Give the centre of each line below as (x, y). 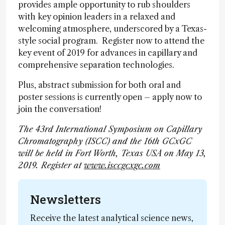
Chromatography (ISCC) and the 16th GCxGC (105, 141)
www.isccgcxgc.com (122, 165)
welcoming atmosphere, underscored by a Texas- (113, 29)
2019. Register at (51, 165)
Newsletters (66, 199)
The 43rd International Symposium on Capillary (110, 129)
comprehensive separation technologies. (96, 65)
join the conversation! (60, 109)
